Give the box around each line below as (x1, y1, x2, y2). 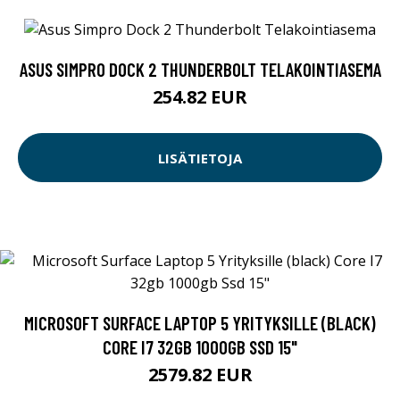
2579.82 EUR (147, 362, 253, 387)
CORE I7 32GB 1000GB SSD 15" (103, 336, 297, 359)
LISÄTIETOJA (158, 148, 242, 167)
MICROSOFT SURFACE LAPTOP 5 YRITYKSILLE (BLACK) (24, 312, 376, 335)
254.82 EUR (153, 85, 247, 110)
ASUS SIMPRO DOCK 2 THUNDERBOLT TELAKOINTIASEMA (19, 58, 381, 81)
